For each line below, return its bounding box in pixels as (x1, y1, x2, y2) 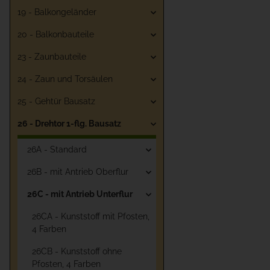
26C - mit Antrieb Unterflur (27, 189, 133, 199)
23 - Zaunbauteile (17, 52, 86, 61)
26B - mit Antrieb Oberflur (27, 167, 128, 177)
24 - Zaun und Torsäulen (17, 74, 113, 84)
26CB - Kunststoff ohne (32, 246, 122, 256)
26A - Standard (27, 145, 87, 154)
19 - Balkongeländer (17, 7, 96, 17)
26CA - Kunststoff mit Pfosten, (32, 212, 149, 221)
